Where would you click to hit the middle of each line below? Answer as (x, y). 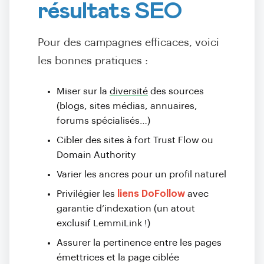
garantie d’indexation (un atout (126, 209)
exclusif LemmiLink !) (103, 223)
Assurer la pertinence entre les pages (139, 243)
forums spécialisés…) (103, 121)
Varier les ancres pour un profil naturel (141, 174)
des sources (176, 91)
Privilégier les (87, 194)
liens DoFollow (151, 194)
